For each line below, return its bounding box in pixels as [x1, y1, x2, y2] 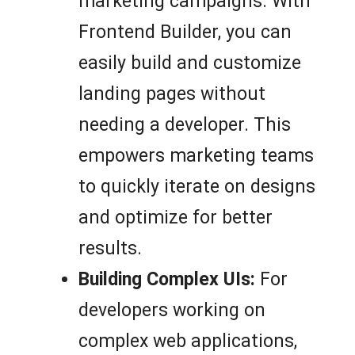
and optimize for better [78, 207, 273, 229]
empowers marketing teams [78, 145, 314, 167]
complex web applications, [78, 330, 297, 353]
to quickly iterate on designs [78, 176, 315, 198]
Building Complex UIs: [78, 269, 255, 291]
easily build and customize [78, 52, 301, 74]
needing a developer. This [78, 114, 291, 136]
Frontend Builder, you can [78, 21, 292, 44]
